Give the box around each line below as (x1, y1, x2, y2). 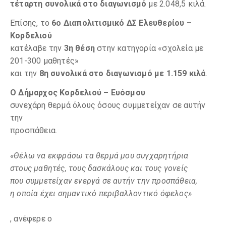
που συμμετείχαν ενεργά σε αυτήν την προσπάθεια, (10, 176, 198, 186)
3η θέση (64, 43, 95, 53)
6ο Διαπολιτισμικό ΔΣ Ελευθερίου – (51, 18, 192, 28)
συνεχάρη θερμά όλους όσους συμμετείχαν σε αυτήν (10, 100, 206, 110)
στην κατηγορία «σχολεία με (95, 43, 204, 53)
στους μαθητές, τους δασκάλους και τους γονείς (10, 163, 188, 173)
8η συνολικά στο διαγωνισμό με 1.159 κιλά (39, 69, 206, 78)
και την (10, 69, 39, 78)
